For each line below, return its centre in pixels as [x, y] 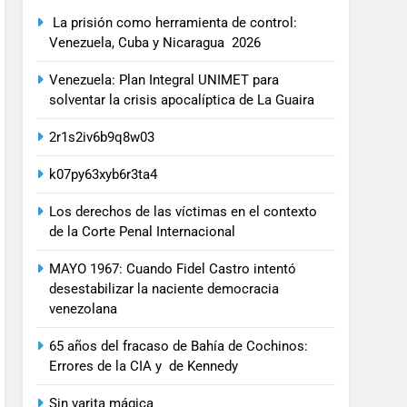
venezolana [84, 309]
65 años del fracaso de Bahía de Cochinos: [179, 347]
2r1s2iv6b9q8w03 [102, 138]
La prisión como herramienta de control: [174, 23]
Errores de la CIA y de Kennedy [146, 367]
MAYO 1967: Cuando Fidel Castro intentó [173, 269]
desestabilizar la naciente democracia [164, 289]
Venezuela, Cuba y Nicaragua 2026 [155, 43]
